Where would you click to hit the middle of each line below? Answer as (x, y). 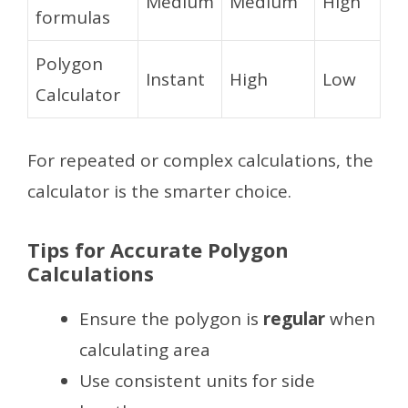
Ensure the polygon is (171, 319)
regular (294, 319)
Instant (175, 80)
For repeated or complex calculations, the (200, 160)
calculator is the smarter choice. (159, 191)
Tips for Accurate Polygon (158, 250)
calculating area (145, 350)
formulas (73, 18)
